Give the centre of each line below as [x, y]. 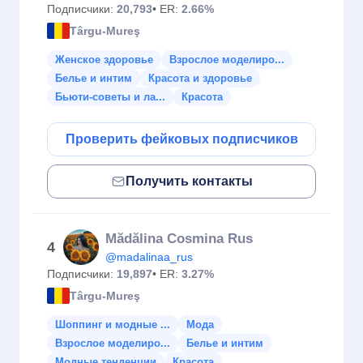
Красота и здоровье [200, 78]
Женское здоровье [104, 60]
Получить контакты [189, 181]
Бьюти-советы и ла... [110, 97]
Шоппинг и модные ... [113, 325]
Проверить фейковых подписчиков [181, 139]
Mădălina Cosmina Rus [179, 239]
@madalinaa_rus [149, 257]
